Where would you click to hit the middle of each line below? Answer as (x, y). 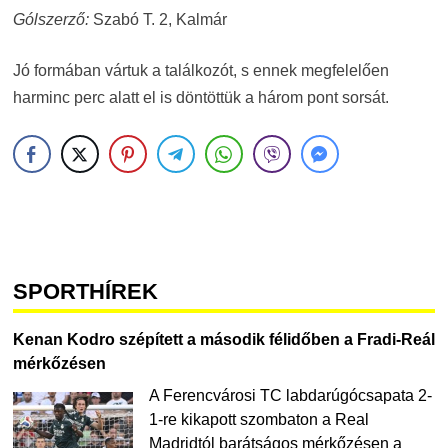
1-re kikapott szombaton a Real (258, 419)
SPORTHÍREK (85, 291)
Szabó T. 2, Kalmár (159, 19)
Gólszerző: (52, 19)
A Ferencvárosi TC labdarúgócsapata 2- (290, 395)
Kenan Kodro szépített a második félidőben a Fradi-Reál (223, 339)
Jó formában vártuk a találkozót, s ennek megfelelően (200, 70)
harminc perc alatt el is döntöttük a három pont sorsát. (200, 97)
